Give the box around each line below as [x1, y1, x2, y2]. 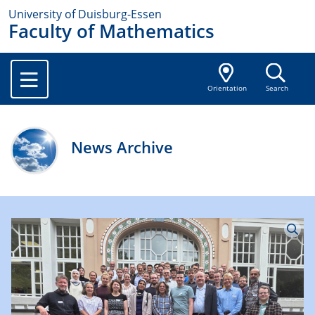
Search [265, 84, 288, 94]
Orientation [207, 84, 247, 94]
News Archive [71, 136, 174, 159]
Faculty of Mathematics [8, 19, 214, 44]
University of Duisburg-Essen [8, 6, 162, 22]
